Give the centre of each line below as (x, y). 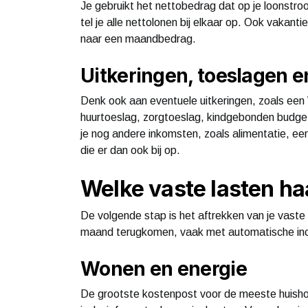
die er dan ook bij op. (130, 150)
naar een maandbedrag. (138, 38)
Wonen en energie (164, 268)
